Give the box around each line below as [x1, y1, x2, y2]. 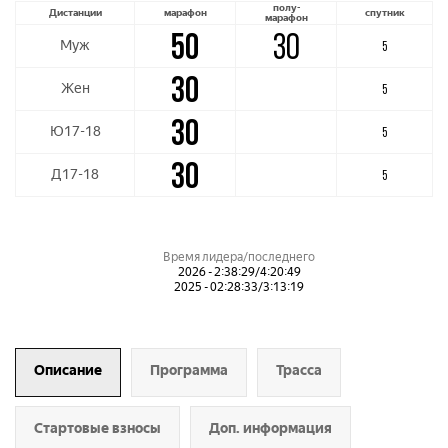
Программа [150, 362, 228, 379]
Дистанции [48, 6, 102, 19]
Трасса [276, 362, 322, 379]
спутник [364, 6, 405, 19]
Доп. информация [209, 420, 332, 437]
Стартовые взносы [34, 420, 161, 437]
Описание [34, 362, 102, 379]
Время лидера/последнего [163, 250, 315, 264]
